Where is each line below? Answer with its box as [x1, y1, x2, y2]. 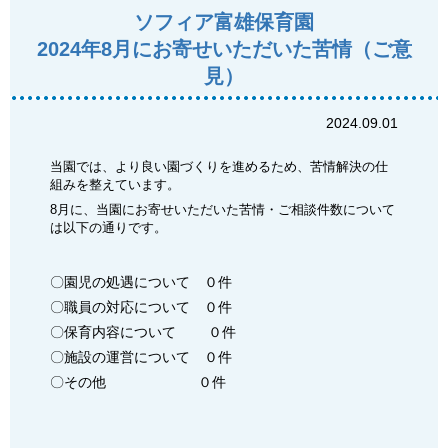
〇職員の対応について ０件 [50, 298, 232, 315]
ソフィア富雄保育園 [134, 11, 314, 33]
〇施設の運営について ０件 [50, 348, 232, 365]
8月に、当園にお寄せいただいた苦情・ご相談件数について [50, 201, 395, 217]
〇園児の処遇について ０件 [50, 273, 232, 290]
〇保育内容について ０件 [50, 323, 236, 340]
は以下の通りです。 [50, 219, 167, 235]
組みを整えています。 [50, 176, 180, 192]
